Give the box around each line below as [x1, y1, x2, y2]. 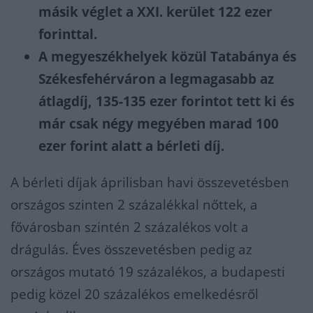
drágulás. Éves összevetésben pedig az [10, 240, 252, 259]
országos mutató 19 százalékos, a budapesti [10, 263, 285, 281]
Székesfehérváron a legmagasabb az [38, 70, 274, 88]
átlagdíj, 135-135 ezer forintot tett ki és [38, 92, 294, 110]
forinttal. [38, 25, 97, 43]
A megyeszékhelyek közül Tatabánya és [38, 48, 296, 66]
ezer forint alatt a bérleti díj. [38, 137, 224, 155]
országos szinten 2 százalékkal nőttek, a [10, 196, 258, 214]
